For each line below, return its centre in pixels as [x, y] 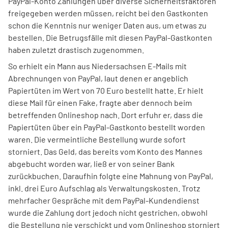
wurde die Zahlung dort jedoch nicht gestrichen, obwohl [108, 213]
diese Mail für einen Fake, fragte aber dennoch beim [100, 103]
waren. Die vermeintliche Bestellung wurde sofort [97, 139]
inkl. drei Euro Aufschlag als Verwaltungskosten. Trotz [104, 188]
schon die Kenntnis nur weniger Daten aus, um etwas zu [107, 25]
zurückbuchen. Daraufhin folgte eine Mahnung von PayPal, [111, 176]
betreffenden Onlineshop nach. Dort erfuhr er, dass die [106, 115]
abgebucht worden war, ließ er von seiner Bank [91, 164]
